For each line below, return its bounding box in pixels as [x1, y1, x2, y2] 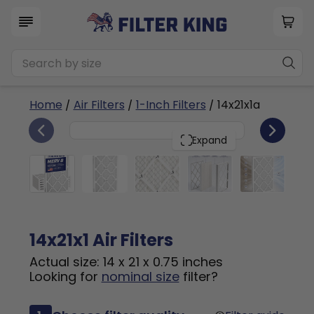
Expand [192, 133, 227, 147]
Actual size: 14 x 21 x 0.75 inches [29, 253, 223, 271]
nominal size [101, 268, 179, 285]
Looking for [29, 268, 102, 285]
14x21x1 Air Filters [29, 228, 173, 252]
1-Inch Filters [135, 97, 206, 113]
